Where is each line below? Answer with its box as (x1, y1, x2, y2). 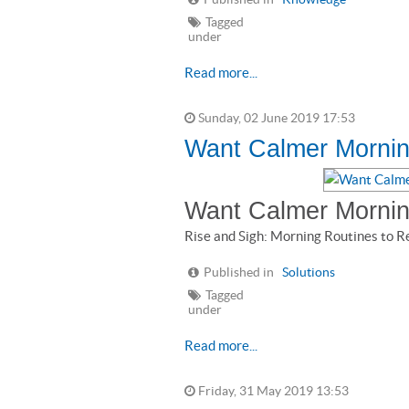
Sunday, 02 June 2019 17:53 (195, 111, 355, 125)
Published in (204, 266, 274, 279)
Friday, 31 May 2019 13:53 (195, 384, 349, 398)
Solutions (282, 266, 335, 279)
